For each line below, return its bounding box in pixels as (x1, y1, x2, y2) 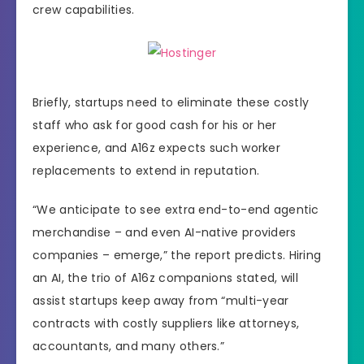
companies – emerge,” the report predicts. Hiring (32, 247, 322, 264)
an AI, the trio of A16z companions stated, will (32, 270, 299, 287)
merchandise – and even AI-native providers (32, 224, 297, 241)
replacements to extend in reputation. (32, 162, 263, 179)
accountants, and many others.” (32, 338, 228, 355)
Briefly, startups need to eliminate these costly (32, 93, 310, 110)
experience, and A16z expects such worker (32, 139, 280, 156)
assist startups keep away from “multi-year (32, 292, 289, 310)
